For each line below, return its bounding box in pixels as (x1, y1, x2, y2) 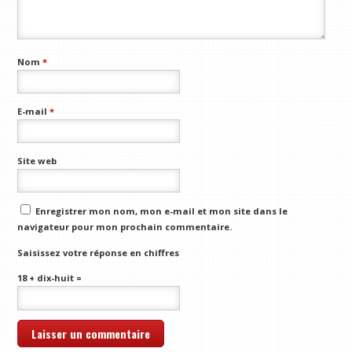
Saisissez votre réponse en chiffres (17, 246, 180, 258)
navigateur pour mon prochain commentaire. (17, 221, 233, 233)
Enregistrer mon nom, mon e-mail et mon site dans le (35, 205, 288, 218)
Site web (17, 154, 57, 167)
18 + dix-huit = (17, 272, 82, 284)
